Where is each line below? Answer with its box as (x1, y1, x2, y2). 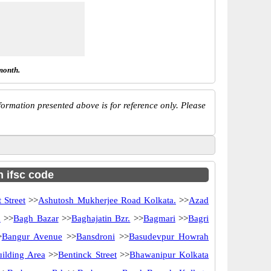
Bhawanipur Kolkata (129, 250, 209, 260)
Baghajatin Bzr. (71, 214, 131, 223)
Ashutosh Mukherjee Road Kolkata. (38, 195, 176, 205)
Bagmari (143, 214, 175, 223)
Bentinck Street (58, 250, 117, 260)
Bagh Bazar (13, 214, 59, 223)
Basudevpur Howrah (128, 232, 209, 241)
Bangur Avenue (1, 232, 62, 241)
